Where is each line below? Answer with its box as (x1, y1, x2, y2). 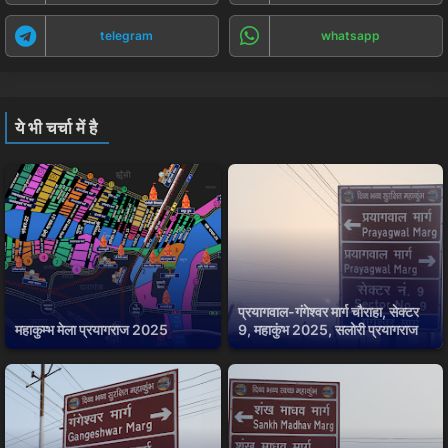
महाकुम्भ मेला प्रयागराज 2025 (15, 321, 168, 338)
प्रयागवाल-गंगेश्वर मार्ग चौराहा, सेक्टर (237, 303, 419, 320)
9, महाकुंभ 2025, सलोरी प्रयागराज (237, 321, 418, 338)
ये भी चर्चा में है (15, 118, 97, 138)
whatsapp (320, 28, 380, 43)
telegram (99, 28, 153, 43)
